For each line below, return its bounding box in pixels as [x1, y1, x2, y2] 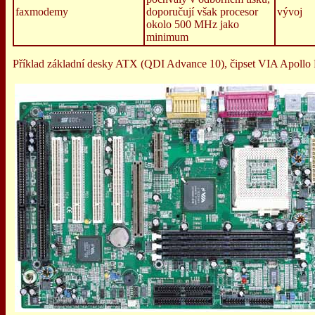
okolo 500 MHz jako [146, 18, 239, 30]
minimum [146, 31, 188, 43]
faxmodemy [15, 6, 68, 18]
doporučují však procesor [146, 6, 258, 18]
